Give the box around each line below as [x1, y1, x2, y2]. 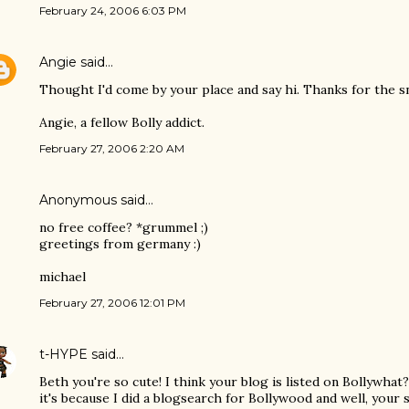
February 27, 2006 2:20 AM [39, 142, 184, 155]
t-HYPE [39, 346, 88, 362]
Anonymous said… [39, 192, 153, 208]
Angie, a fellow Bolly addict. [39, 114, 204, 131]
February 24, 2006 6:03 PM [39, 4, 186, 17]
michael [39, 268, 86, 285]
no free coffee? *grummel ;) [39, 219, 208, 236]
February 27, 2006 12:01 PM [39, 296, 185, 309]
